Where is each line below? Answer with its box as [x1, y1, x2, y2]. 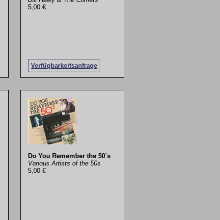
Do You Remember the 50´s [28, 152, 111, 160]
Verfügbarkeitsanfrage [31, 61, 98, 69]
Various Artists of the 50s [28, 159, 101, 167]
